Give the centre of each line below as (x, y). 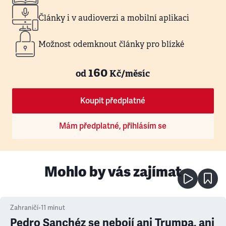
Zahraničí (24, 208)
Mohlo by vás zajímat (113, 172)
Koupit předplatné (113, 101)
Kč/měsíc (130, 73)
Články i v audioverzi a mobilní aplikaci (114, 18)
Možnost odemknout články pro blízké (111, 44)
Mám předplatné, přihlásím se (113, 126)
